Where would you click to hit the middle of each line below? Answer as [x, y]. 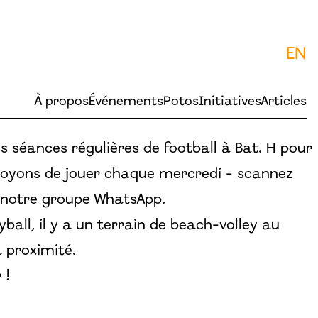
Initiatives [230, 102]
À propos [62, 102]
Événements [126, 102]
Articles [284, 102]
